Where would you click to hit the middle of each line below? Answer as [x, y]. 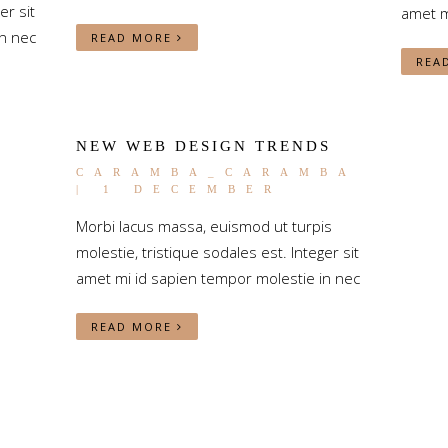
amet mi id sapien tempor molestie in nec [217, 278]
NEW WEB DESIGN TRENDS [203, 146]
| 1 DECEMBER [178, 189]
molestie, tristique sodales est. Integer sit [217, 252]
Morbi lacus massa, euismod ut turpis [203, 226]
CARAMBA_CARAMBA [215, 172]
